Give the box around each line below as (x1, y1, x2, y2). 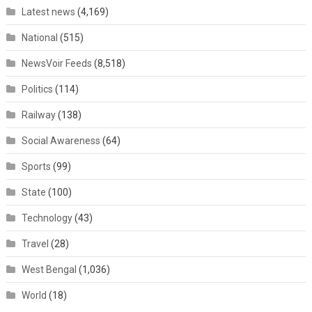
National (21, 31, 58, 43)
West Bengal (21, 263, 77, 275)
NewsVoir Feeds (21, 57, 92, 69)
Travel (21, 237, 49, 249)
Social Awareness (21, 134, 100, 146)
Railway (21, 109, 56, 120)
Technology (21, 212, 72, 224)
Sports (21, 160, 51, 172)
